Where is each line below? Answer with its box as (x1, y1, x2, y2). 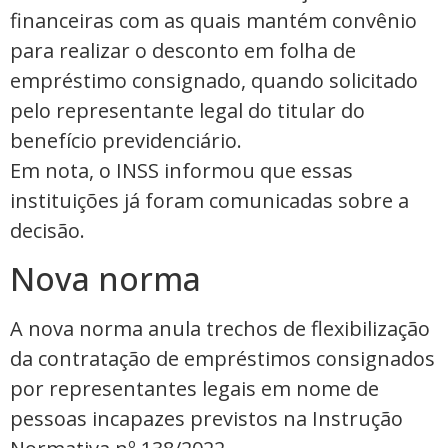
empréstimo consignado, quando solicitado (10, 66, 418, 94)
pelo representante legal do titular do (10, 96, 365, 124)
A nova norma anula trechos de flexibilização (10, 315, 430, 343)
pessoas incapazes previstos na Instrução (10, 405, 403, 433)
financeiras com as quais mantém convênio (10, 6, 417, 34)
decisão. (10, 216, 85, 244)
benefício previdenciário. (10, 126, 242, 154)
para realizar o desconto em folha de (10, 36, 356, 64)
